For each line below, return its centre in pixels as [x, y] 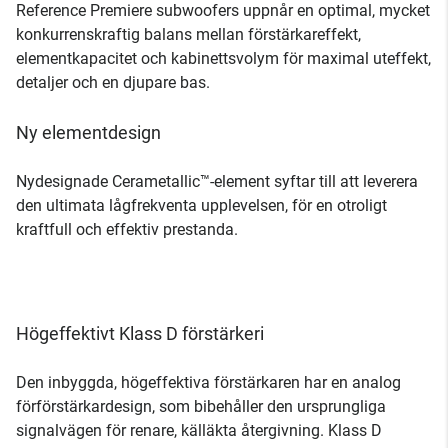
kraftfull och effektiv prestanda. [127, 229]
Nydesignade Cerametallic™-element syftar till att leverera [217, 181]
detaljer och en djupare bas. [113, 82]
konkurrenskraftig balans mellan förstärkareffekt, [188, 34]
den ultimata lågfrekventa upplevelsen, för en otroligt [201, 205]
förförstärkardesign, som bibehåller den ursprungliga [201, 406]
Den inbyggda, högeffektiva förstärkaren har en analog [208, 382]
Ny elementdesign [88, 132]
